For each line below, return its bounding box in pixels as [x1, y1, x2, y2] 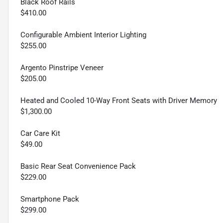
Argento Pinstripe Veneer [20, 63, 104, 73]
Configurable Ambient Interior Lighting [20, 30, 146, 40]
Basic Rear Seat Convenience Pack [20, 162, 136, 171]
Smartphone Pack [20, 195, 79, 204]
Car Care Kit [20, 129, 60, 138]
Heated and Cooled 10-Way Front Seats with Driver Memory [20, 96, 217, 106]
